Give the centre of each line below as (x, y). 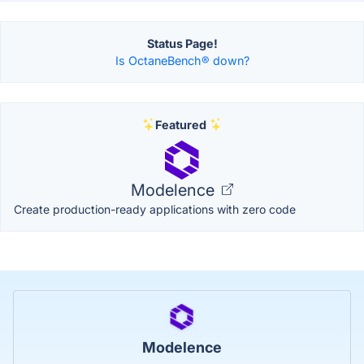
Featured (180, 124)
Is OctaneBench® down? (182, 60)
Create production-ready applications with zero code (155, 209)
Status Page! (182, 43)
